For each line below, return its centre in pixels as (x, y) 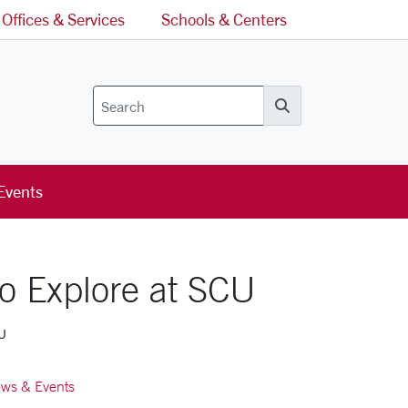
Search (296, 115)
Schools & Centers (224, 19)
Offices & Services (63, 19)
